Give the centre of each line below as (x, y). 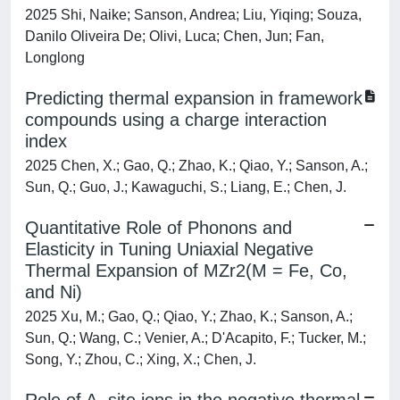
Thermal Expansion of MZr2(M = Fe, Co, (186, 271)
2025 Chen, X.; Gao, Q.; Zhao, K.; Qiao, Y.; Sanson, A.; (196, 166)
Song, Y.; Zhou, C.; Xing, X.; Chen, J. (141, 359)
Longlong (55, 58)
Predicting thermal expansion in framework (194, 98)
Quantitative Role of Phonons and (158, 228)
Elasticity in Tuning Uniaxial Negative (169, 249)
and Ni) (54, 292)
